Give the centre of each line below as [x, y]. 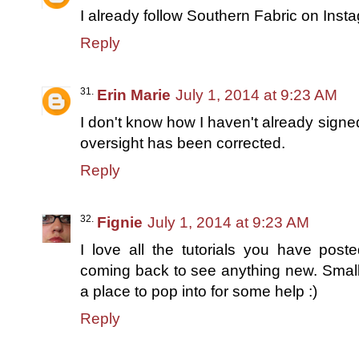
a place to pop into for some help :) [199, 291]
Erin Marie [134, 95]
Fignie [120, 222]
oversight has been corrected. [183, 143]
